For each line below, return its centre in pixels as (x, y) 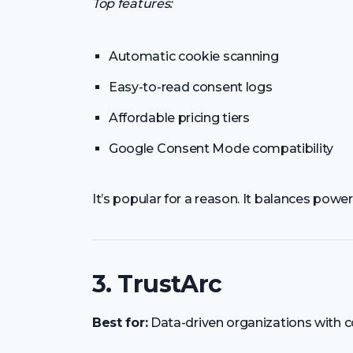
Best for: (120, 323)
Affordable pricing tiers (179, 117)
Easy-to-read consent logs (191, 87)
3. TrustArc (157, 284)
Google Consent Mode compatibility (221, 148)
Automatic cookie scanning (194, 56)
